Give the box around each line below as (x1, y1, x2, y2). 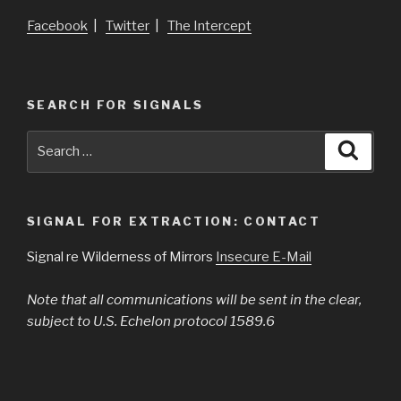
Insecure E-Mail (216, 249, 311, 266)
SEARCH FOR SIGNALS (27, 98, 204, 113)
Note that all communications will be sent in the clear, (27, 292, 362, 309)
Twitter (106, 17, 149, 34)
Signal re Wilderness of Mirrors (27, 249, 216, 266)
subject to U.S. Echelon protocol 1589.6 (27, 313, 275, 330)
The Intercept (167, 17, 252, 34)
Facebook (27, 17, 88, 34)
